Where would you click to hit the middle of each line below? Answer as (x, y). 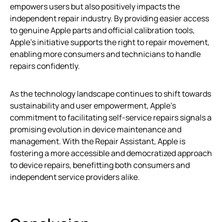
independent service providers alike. (75, 177)
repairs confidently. (45, 66)
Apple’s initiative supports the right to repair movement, (110, 42)
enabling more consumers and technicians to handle (105, 54)
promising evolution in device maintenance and (96, 129)
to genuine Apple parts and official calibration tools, (102, 30)
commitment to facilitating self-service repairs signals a (111, 117)
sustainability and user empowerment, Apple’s (93, 105)
